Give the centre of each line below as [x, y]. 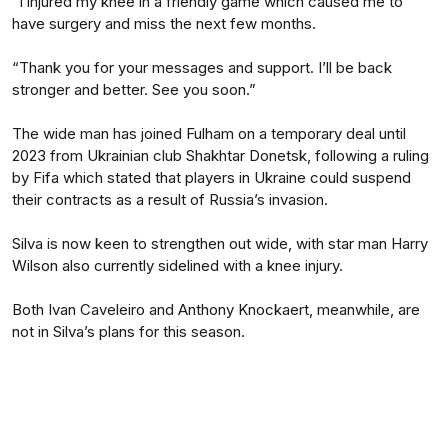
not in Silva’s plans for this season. [128, 331]
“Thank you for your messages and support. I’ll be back [202, 67]
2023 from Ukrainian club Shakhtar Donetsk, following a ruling [220, 155]
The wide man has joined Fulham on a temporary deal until [209, 133]
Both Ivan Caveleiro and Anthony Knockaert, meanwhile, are [216, 309]
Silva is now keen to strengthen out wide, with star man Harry [220, 243]
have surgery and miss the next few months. [164, 23]
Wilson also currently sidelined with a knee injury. [177, 265]
